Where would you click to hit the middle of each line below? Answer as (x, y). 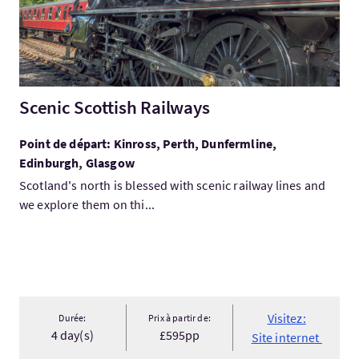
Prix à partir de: (179, 318)
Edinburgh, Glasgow (77, 163)
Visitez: (286, 318)
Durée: (73, 318)
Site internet (286, 337)
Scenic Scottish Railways (115, 107)
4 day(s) (72, 335)
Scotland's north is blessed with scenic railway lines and (173, 185)
